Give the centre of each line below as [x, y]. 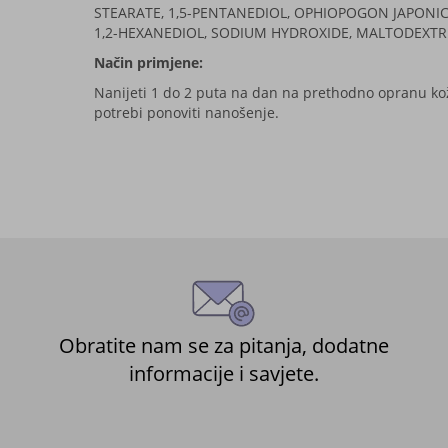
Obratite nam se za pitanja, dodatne [223, 345]
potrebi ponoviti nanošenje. [186, 112]
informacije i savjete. [223, 373]
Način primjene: [148, 62]
